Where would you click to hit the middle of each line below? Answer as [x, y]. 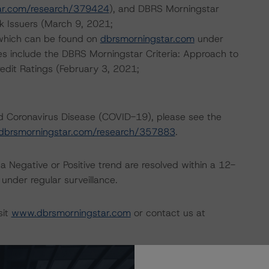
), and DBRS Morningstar [164, 9]
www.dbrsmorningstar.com [71, 213]
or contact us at [168, 213]
